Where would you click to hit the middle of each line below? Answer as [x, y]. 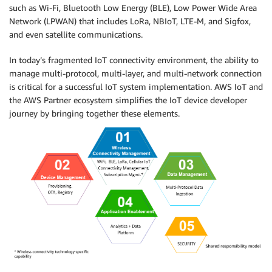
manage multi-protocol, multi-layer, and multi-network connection [135, 73]
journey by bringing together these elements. [94, 114]
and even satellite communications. [76, 35]
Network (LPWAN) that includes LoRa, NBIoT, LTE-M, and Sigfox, [130, 21]
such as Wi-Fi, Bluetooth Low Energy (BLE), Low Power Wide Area [133, 8]
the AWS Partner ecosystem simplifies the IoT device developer [128, 100]
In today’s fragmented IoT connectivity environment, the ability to [134, 60]
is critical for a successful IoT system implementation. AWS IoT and [136, 87]
